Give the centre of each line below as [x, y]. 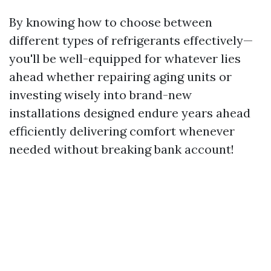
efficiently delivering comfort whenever [122, 131]
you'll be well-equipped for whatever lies [125, 58]
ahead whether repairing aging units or [120, 77]
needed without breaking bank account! [122, 149]
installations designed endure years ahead [130, 113]
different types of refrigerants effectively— [131, 40]
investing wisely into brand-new [100, 95]
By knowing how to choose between [111, 22]
